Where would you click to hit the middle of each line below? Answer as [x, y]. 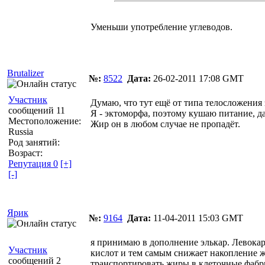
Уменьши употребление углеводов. [161, 27]
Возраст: [25, 153]
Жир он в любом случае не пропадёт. [167, 124]
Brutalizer [25, 73]
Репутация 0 [33, 163]
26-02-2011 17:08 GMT [197, 78]
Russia [21, 131]
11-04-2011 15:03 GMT [197, 218]
